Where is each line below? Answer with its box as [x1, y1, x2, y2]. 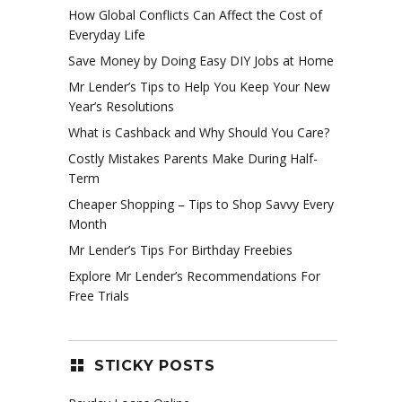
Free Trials [68, 286, 129, 304]
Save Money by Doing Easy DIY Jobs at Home [68, 51, 334, 69]
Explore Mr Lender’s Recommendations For [68, 267, 320, 284]
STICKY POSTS [93, 357, 215, 375]
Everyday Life [68, 25, 145, 43]
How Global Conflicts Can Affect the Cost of [68, 5, 322, 23]
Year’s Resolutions [68, 97, 174, 115]
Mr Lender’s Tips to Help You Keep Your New [68, 77, 330, 95]
